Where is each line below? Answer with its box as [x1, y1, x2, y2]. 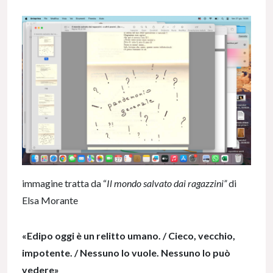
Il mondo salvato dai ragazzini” [107, 177, 229, 189]
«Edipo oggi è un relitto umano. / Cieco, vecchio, [22, 229, 235, 241]
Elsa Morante [22, 194, 78, 206]
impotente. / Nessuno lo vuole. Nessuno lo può [22, 246, 230, 258]
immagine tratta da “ [22, 177, 107, 189]
